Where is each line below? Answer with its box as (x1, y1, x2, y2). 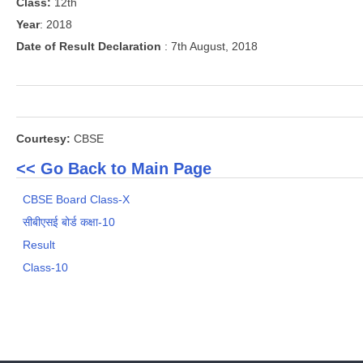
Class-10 (23, 261, 69, 275)
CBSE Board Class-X (23, 193, 130, 207)
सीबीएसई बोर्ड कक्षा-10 (23, 216, 116, 229)
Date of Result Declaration (16, 39, 164, 53)
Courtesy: (16, 131, 70, 145)
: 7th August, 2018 (164, 39, 258, 53)
